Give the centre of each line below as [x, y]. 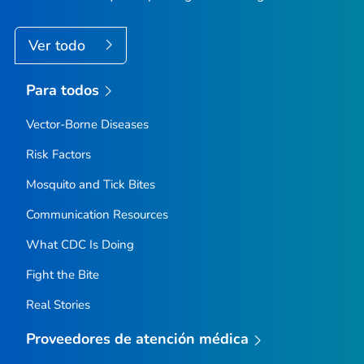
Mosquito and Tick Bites [90, 185]
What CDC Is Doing [80, 245]
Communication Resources [97, 215]
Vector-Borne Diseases [87, 125]
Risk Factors [58, 155]
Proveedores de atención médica [137, 339]
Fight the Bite [62, 275]
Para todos [63, 90]
